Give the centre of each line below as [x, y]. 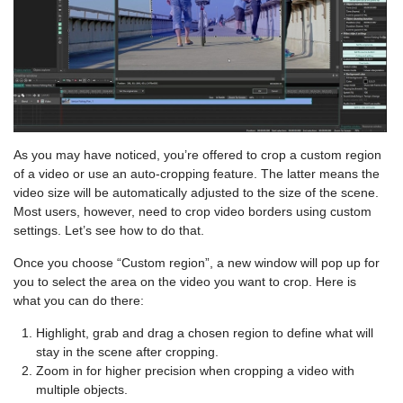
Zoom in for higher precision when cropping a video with [195, 371]
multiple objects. [82, 390]
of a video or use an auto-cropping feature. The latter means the [197, 174]
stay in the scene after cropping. [127, 352]
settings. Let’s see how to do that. [109, 231]
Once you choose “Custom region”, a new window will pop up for [197, 263]
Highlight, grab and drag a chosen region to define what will [205, 333]
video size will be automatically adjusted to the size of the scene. [196, 193]
